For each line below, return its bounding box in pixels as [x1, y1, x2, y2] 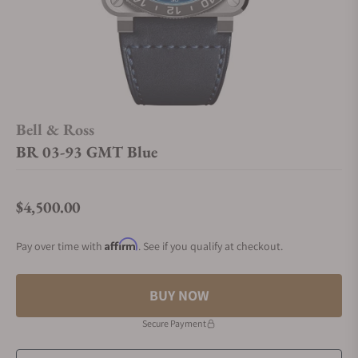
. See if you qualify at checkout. [138, 239, 283, 253]
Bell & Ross [16, 119, 94, 140]
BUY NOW [149, 286, 209, 304]
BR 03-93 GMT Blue [16, 141, 157, 162]
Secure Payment [142, 317, 206, 329]
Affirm [105, 237, 138, 251]
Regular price [15, 207, 85, 225]
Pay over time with [16, 239, 105, 253]
